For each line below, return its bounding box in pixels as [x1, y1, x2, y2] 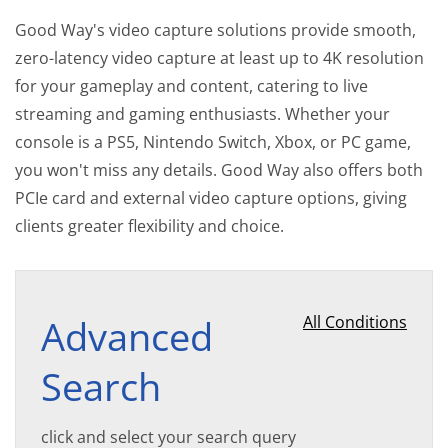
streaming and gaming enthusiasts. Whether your [15, 103, 390, 125]
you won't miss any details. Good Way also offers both [15, 159, 423, 181]
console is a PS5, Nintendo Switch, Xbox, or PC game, [15, 131, 411, 153]
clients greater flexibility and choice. [15, 215, 284, 237]
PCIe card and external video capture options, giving [15, 187, 407, 209]
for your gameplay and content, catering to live [15, 75, 368, 97]
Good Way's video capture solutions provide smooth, [15, 19, 416, 41]
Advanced [41, 310, 213, 362]
